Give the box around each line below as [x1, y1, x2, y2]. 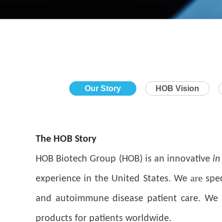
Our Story [84, 84, 121, 93]
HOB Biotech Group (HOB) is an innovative [36, 154, 213, 164]
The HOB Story [36, 134, 96, 144]
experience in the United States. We [36, 173, 190, 184]
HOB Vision [155, 84, 199, 93]
